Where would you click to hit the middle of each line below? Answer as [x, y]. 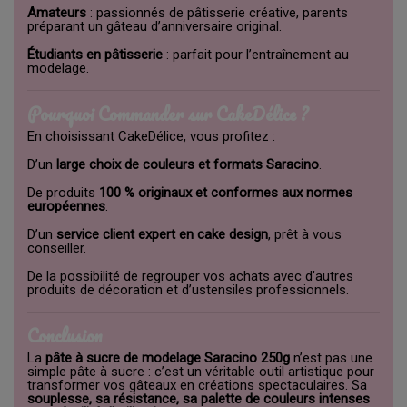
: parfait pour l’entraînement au [256, 55]
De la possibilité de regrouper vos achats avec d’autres [190, 277]
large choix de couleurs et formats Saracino [188, 165]
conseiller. [57, 248]
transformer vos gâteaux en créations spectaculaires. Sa [197, 386]
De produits [63, 193]
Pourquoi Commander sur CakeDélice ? [168, 114]
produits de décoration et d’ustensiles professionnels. [188, 290]
